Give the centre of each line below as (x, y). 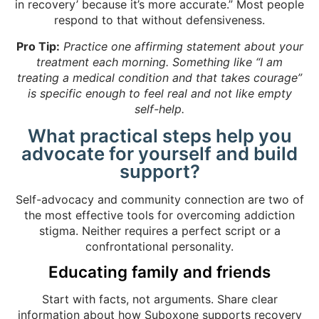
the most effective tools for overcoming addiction (159, 215)
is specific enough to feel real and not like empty (159, 93)
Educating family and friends (159, 272)
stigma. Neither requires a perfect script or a (159, 230)
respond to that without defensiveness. (159, 20)
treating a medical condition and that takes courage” (159, 77)
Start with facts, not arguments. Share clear (159, 299)
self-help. (159, 109)
